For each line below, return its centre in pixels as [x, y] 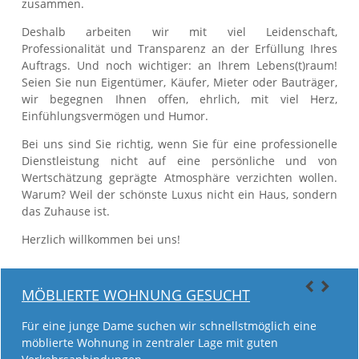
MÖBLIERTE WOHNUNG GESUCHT [136, 295]
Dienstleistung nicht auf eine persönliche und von [179, 161]
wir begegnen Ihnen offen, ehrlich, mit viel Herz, [179, 99]
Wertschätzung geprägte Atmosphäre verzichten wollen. [179, 177]
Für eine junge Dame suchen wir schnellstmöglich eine [169, 326]
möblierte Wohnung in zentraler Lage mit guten [150, 343]
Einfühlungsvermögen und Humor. [115, 116]
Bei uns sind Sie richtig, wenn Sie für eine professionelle [179, 144]
